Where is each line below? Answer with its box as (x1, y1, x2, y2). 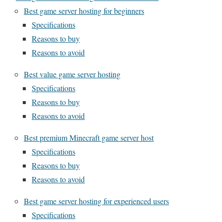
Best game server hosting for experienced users (24, 196, 169, 206)
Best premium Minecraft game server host (24, 132, 154, 143)
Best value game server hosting (24, 69, 120, 79)
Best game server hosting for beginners (24, 5, 144, 16)
